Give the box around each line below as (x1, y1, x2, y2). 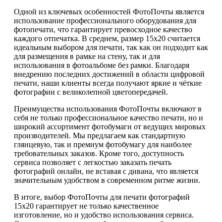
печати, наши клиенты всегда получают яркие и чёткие (14, 79, 202, 88)
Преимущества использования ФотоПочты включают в (14, 105, 202, 113)
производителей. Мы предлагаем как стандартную (14, 131, 185, 140)
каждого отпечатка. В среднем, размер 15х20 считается (14, 34, 200, 43)
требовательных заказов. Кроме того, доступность (14, 149, 184, 158)
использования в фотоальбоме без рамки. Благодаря (14, 61, 189, 70)
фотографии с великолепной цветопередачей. (14, 88, 168, 97)
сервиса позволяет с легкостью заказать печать (14, 158, 171, 167)
